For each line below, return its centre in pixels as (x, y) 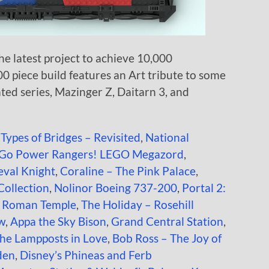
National (167, 137)
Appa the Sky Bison (58, 221)
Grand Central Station (167, 221)
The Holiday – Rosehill (138, 204)
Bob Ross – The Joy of (167, 238)
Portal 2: (204, 187)
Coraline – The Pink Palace (128, 171)
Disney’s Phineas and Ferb (86, 255)
